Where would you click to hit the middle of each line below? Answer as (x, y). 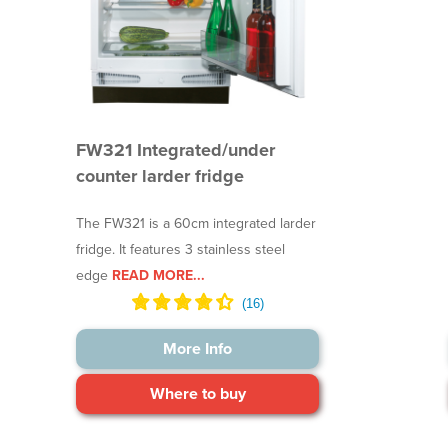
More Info (198, 348)
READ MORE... (157, 275)
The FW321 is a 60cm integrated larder (196, 223)
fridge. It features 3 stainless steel (181, 249)
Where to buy (197, 393)
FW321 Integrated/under (176, 149)
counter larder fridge (160, 175)
